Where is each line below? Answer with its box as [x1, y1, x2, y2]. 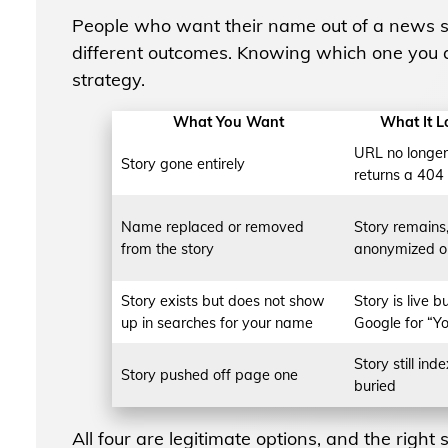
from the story [120, 239, 214, 258]
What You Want [172, 112, 284, 131]
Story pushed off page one [120, 365, 298, 384]
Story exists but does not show [120, 291, 325, 310]
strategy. [71, 67, 145, 91]
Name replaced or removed [120, 217, 304, 236]
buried [353, 376, 396, 395]
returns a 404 [353, 165, 444, 184]
